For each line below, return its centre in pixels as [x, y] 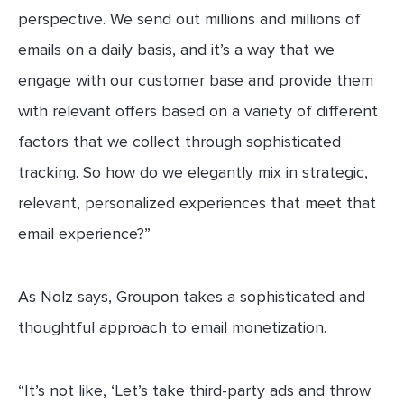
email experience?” [84, 233]
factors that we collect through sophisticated [179, 141]
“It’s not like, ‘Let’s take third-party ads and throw [194, 390]
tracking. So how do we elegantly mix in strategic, [193, 172]
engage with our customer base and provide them [196, 80]
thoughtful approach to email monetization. [172, 327]
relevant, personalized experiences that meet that [197, 202]
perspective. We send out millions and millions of [189, 18]
